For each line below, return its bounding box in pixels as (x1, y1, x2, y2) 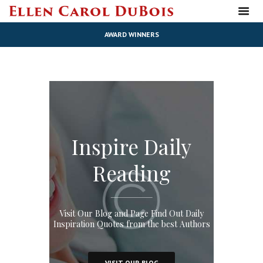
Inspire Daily (72, 133, 191, 161)
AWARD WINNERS (104, 30, 159, 39)
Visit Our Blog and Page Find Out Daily (59, 207, 204, 219)
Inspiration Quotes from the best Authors (53, 218, 210, 230)
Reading (92, 159, 171, 187)
